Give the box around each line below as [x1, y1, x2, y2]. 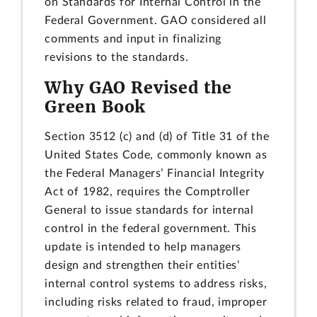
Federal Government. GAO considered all [45, 15, 267, 27]
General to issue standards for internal [45, 204, 254, 216]
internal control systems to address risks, [45, 277, 267, 289]
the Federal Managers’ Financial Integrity [45, 167, 265, 179]
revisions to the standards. [45, 52, 189, 64]
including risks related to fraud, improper [45, 296, 267, 308]
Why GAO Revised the [45, 77, 233, 98]
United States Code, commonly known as [45, 149, 267, 161]
